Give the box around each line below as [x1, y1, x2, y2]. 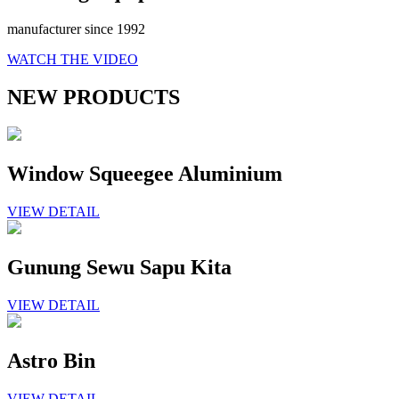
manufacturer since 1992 [7, 20, 145, 37]
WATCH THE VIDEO [7, 51, 138, 67]
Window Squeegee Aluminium [7, 162, 282, 186]
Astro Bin [7, 348, 95, 372]
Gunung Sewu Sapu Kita [7, 256, 232, 280]
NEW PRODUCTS [7, 85, 180, 109]
